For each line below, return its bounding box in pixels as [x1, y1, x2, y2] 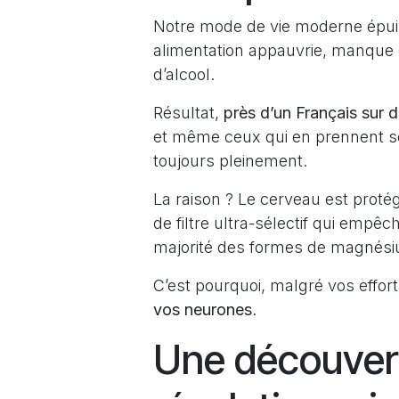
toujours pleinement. [153, 151, 307, 170]
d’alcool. [153, 65, 219, 84]
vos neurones [153, 300, 252, 319]
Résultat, [153, 103, 224, 122]
